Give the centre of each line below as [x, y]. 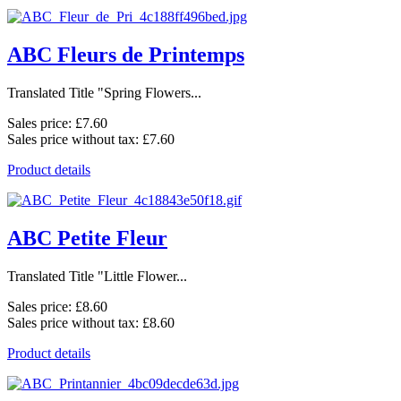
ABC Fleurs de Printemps [126, 55]
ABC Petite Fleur [87, 239]
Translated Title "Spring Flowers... [104, 93]
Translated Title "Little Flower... [97, 276]
